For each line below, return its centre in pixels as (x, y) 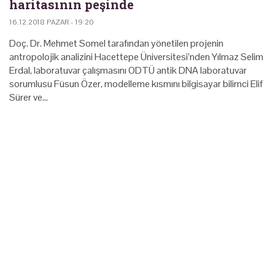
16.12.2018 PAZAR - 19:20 (51, 22)
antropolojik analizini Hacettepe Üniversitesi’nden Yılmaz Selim (136, 56)
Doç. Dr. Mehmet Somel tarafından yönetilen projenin (116, 43)
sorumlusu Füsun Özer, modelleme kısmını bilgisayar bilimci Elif (136, 83)
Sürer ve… (29, 97)
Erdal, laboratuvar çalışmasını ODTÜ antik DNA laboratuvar (128, 70)
